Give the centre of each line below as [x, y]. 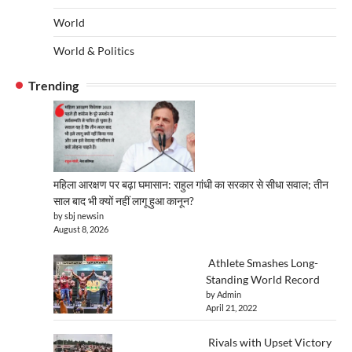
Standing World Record [263, 279]
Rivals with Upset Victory [269, 342]
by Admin [224, 294]
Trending [53, 85]
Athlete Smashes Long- [262, 262]
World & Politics [94, 50]
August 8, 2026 [81, 229]
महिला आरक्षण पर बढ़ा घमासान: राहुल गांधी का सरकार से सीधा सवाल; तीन [191, 184]
